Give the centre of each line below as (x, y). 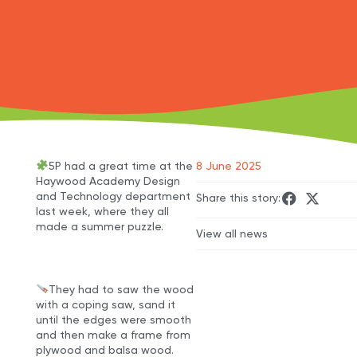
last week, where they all (102, 211)
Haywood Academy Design (108, 180)
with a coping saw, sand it (105, 304)
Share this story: (239, 197)
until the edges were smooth (113, 319)
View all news (232, 233)
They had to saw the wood (121, 289)
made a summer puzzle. (99, 226)
